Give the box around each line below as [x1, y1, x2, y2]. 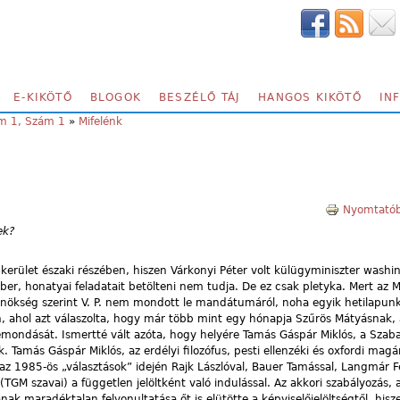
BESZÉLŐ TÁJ [159, 91, 241, 104]
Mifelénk [79, 115, 122, 128]
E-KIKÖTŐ [13, 91, 72, 104]
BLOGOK [89, 91, 142, 104]
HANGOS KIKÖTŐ [258, 91, 362, 104]
